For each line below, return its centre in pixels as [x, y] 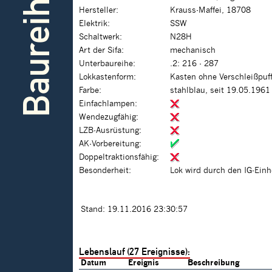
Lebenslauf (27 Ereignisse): [134, 252]
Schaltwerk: [100, 37]
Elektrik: [94, 24]
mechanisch [193, 51]
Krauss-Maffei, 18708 [210, 11]
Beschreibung [213, 263]
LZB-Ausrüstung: [110, 131]
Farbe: [90, 91]
